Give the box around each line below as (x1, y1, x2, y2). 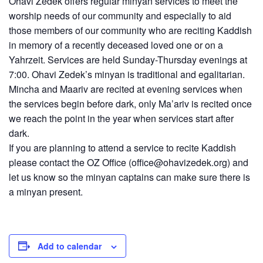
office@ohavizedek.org (131, 155, 227, 169)
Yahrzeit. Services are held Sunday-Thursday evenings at (9, 52, 247, 66)
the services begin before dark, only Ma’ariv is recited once (9, 96, 252, 110)
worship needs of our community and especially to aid (9, 8, 231, 22)
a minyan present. (9, 184, 83, 198)
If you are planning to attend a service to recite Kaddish (9, 140, 236, 154)
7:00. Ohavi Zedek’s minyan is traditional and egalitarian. (9, 67, 245, 81)
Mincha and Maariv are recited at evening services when (9, 82, 242, 96)
